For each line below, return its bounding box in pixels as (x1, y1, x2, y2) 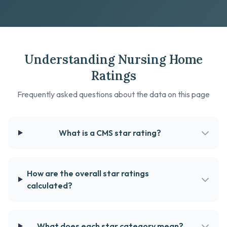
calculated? (26, 180, 72, 191)
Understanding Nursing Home (24, 52, 203, 67)
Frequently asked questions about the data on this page (17, 89, 210, 99)
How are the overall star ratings (26, 168, 149, 178)
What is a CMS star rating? (59, 128, 162, 138)
